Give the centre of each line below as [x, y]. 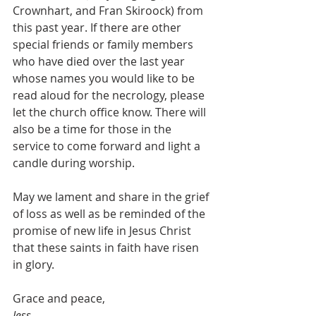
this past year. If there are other [98, 28]
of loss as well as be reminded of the [110, 214]
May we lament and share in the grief [112, 197]
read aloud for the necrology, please [110, 95]
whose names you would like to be [105, 78]
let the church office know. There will [111, 112]
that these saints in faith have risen [107, 248]
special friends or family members [104, 44]
